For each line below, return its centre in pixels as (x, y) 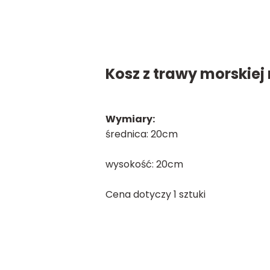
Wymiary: (130, 119)
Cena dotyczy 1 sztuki (155, 194)
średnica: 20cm (141, 134)
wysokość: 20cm (144, 164)
